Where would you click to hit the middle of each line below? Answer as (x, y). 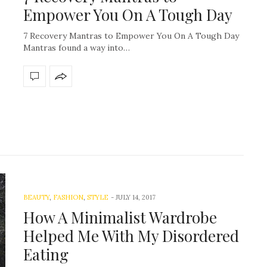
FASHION (68, 198)
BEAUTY (36, 198)
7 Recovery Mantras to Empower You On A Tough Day (131, 35)
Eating (46, 254)
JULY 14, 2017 (136, 198)
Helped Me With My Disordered (131, 236)
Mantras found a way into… (77, 47)
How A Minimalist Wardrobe (120, 218)
